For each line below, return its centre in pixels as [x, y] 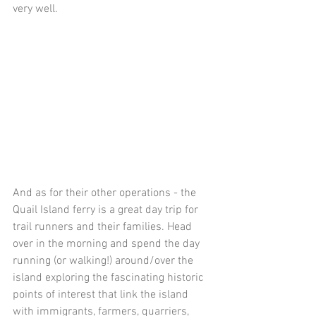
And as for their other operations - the [106, 194]
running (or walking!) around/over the [104, 261]
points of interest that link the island [102, 295]
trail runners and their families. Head [104, 227]
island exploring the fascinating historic [110, 278]
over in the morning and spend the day [108, 244]
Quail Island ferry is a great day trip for [107, 211]
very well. [35, 10]
